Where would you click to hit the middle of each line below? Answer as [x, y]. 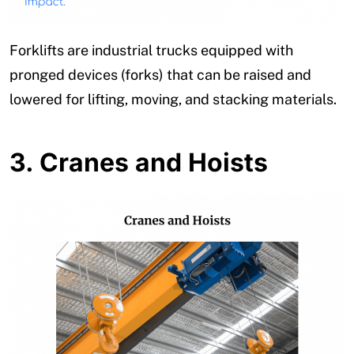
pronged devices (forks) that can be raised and [160, 75]
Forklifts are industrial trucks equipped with [151, 51]
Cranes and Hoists [154, 163]
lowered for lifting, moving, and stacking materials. [173, 100]
